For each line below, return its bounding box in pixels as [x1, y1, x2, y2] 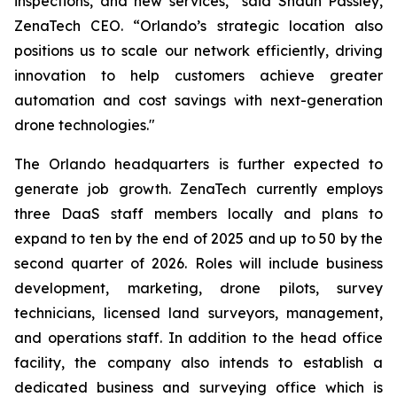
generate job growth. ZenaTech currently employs [14, 180, 383, 198]
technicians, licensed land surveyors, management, [14, 304, 383, 322]
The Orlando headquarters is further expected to [14, 155, 383, 173]
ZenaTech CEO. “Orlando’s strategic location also [14, 17, 383, 35]
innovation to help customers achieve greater [14, 66, 383, 84]
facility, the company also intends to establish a [14, 354, 383, 371]
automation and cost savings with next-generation [14, 91, 383, 109]
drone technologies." [14, 116, 155, 134]
